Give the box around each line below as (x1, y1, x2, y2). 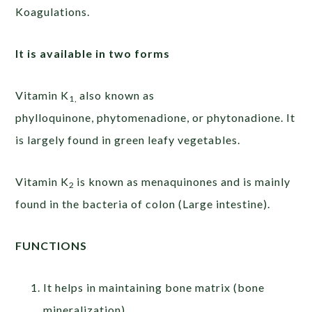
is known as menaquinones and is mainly (77, 174, 291, 188)
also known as (79, 88, 155, 102)
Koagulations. (15, 4, 91, 18)
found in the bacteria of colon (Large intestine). (15, 196, 271, 210)
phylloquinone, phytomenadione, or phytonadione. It (15, 110, 296, 124)
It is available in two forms (15, 46, 171, 60)
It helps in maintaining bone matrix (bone (43, 280, 265, 294)
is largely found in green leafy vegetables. (15, 132, 241, 146)
